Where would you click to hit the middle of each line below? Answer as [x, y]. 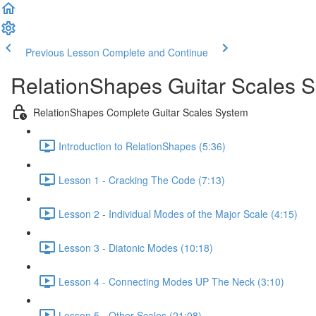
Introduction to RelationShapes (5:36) [142, 146]
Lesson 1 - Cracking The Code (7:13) [142, 180]
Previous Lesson [62, 52]
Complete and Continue [155, 52]
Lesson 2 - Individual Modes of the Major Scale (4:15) [178, 213]
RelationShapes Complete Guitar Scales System [141, 112]
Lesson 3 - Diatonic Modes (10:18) [136, 247]
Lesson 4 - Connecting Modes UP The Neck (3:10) [171, 281]
